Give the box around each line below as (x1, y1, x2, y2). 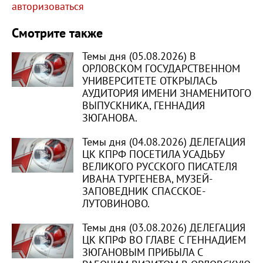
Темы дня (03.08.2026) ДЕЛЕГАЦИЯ (82, 222, 245, 234)
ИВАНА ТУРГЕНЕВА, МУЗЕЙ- (82, 173, 213, 186)
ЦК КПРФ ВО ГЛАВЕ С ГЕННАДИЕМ (82, 234, 246, 247)
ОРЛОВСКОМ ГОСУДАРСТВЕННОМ (82, 63, 240, 75)
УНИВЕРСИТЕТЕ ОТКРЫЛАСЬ (82, 75, 217, 87)
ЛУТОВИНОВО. (82, 198, 150, 210)
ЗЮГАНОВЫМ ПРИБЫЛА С (82, 247, 203, 259)
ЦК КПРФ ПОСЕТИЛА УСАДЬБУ (82, 149, 224, 161)
